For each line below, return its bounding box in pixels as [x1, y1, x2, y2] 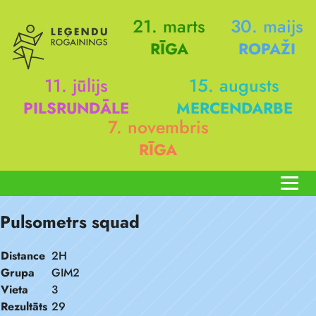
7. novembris [107, 114, 209, 140]
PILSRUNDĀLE [23, 97, 130, 119]
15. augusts [189, 73, 280, 98]
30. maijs [231, 13, 303, 39]
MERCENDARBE [176, 97, 293, 119]
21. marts [133, 13, 205, 39]
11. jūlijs [44, 73, 109, 98]
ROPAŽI [238, 37, 296, 60]
